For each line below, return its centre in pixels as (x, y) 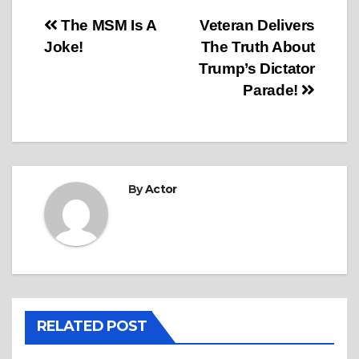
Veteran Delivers (257, 26)
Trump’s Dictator (257, 69)
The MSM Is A (107, 26)
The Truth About (258, 47)
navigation (108, 64)
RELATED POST (92, 327)
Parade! (272, 91)
